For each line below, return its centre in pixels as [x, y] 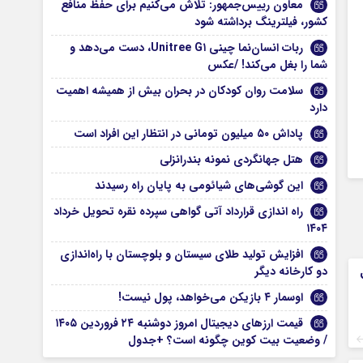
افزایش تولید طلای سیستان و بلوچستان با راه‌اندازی [182, 254]
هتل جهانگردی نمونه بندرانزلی [232, 160]
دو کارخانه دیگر [292, 271]
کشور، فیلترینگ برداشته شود [261, 22]
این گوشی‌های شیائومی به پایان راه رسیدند [199, 186]
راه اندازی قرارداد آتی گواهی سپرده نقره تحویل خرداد [179, 211]
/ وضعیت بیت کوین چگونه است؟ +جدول [228, 340]
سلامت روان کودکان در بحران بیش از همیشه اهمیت [180, 91]
